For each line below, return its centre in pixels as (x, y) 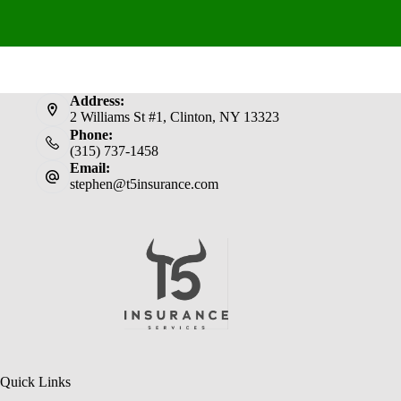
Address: (97, 101)
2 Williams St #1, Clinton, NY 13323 (174, 117)
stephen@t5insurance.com (144, 184)
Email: (90, 168)
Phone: (91, 134)
